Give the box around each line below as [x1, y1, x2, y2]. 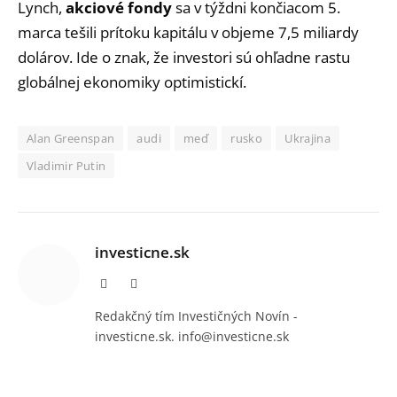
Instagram [136, 276, 186, 290]
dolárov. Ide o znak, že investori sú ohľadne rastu [18, 46, 350, 67]
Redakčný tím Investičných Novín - [95, 307, 298, 324]
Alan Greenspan [27, 129, 115, 146]
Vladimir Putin [27, 157, 106, 174]
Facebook [106, 276, 154, 290]
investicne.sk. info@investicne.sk [95, 327, 289, 345]
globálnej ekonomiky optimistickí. [18, 71, 246, 92]
